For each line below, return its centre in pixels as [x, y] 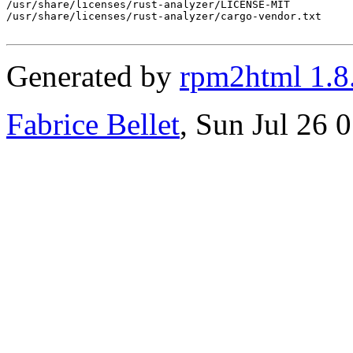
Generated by [93, 76]
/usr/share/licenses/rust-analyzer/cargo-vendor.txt [164, 16]
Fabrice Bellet [93, 124]
